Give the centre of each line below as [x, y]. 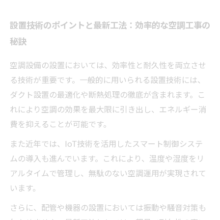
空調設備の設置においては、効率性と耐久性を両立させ [108, 65]
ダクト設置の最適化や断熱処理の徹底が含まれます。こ [108, 94]
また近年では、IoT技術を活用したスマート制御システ [106, 143]
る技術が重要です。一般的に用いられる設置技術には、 [108, 79]
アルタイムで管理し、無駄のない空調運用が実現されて [108, 173]
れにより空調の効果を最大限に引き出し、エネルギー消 [108, 109]
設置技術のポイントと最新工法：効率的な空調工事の [110, 25]
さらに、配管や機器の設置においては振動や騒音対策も [108, 207]
